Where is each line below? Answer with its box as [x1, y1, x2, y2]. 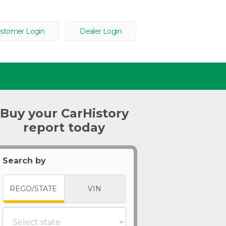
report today [23, 120, 105, 135]
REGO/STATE [10, 184, 58, 193]
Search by [2, 156, 46, 165]
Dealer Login [80, 27, 122, 36]
